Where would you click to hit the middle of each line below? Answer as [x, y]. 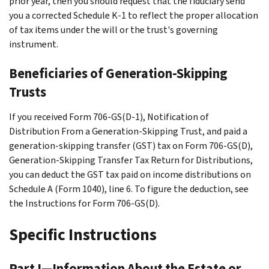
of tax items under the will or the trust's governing [113, 29]
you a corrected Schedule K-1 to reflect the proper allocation [134, 15]
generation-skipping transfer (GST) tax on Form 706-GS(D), [131, 145]
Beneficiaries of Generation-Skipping [118, 73]
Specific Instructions [83, 234]
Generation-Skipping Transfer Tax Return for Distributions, [131, 160]
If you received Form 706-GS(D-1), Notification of [109, 116]
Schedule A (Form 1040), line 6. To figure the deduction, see [129, 189]
